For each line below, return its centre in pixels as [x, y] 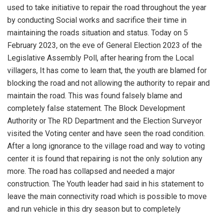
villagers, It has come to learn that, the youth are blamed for [107, 71]
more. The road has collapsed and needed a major [91, 171]
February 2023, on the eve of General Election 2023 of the [105, 46]
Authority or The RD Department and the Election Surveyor [105, 121]
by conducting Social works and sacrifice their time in [97, 20]
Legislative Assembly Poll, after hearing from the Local [101, 58]
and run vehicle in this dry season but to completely [94, 209]
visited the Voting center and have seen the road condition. [106, 134]
